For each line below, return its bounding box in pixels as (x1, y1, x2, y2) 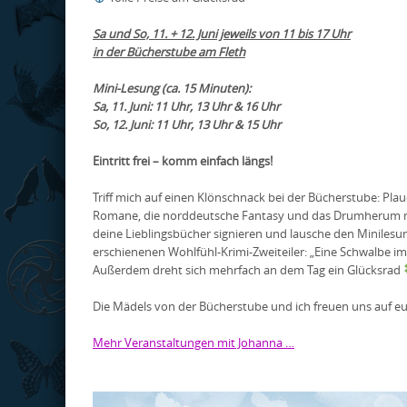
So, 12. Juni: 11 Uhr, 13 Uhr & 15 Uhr (93, 116, 281, 133)
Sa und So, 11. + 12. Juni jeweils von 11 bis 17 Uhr (93, 25, 351, 42)
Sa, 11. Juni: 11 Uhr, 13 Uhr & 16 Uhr (93, 98, 280, 114)
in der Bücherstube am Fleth (93, 44, 245, 60)
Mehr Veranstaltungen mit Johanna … (93, 334, 294, 351)
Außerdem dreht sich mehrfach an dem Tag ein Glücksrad (93, 262, 403, 278)
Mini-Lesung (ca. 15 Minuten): (93, 80, 251, 96)
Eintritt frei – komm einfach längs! (93, 153, 273, 169)
